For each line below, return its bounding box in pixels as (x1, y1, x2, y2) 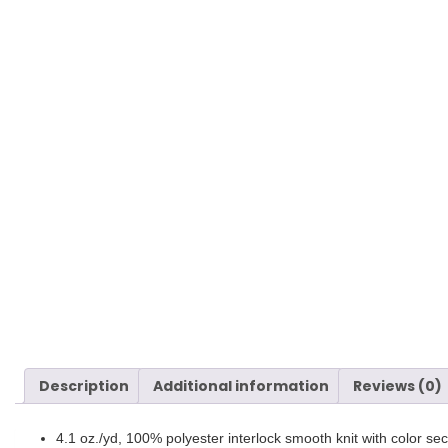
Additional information (153, 376, 329, 397)
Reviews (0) (353, 376, 442, 397)
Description (39, 376, 129, 397)
